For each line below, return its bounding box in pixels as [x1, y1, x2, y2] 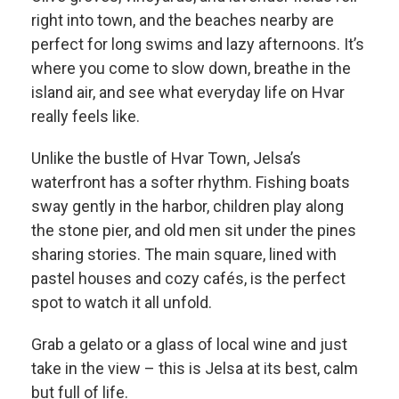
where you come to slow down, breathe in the [31, 59, 351, 78]
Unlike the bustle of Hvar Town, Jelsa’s [31, 149, 301, 168]
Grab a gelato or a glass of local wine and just [31, 335, 347, 354]
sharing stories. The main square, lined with [31, 245, 337, 265]
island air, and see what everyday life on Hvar [31, 83, 345, 102]
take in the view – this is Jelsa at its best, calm [31, 359, 358, 379]
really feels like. [31, 107, 140, 126]
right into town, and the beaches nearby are [31, 11, 334, 30]
